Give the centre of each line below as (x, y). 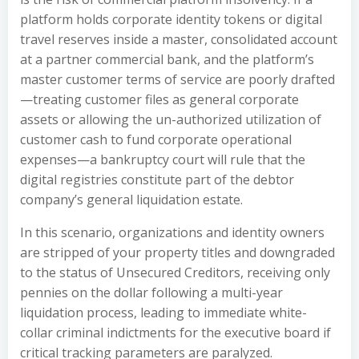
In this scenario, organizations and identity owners (172, 232)
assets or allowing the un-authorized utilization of (171, 119)
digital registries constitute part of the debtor (157, 179)
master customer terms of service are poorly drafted (177, 79)
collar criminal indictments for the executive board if (175, 333)
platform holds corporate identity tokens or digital (171, 19)
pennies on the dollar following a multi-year (151, 292)
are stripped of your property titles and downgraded (177, 252)
